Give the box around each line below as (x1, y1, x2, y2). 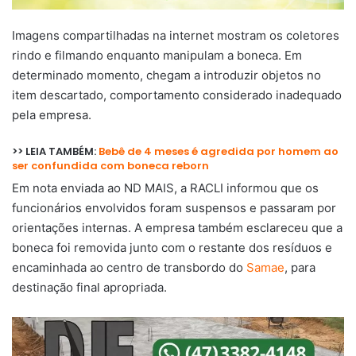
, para (284, 260, 315, 276)
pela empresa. (12, 106, 91, 122)
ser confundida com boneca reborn (12, 157, 209, 173)
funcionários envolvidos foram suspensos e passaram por (12, 200, 336, 216)
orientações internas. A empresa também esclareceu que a (12, 220, 342, 236)
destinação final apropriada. (12, 280, 167, 296)
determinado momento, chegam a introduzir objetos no (12, 67, 321, 83)
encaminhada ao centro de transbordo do (12, 260, 246, 276)
